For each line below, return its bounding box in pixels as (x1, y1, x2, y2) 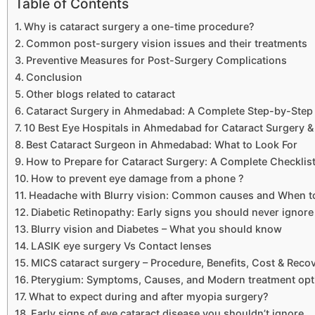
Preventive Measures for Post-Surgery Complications (25, 54, 287, 67)
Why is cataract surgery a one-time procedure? (23, 20, 255, 33)
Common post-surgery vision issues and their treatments (25, 37, 307, 50)
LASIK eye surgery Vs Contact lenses (30, 240, 212, 252)
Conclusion (25, 71, 82, 84)
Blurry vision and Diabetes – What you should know (30, 223, 282, 236)
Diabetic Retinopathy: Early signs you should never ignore (30, 206, 314, 219)
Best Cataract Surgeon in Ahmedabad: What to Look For (25, 139, 297, 151)
